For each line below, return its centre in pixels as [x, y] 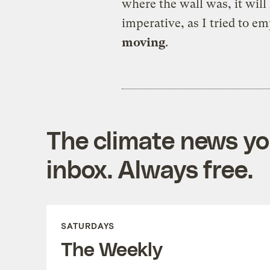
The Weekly [111, 248]
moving [143, 42]
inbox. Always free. [149, 168]
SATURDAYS [87, 225]
